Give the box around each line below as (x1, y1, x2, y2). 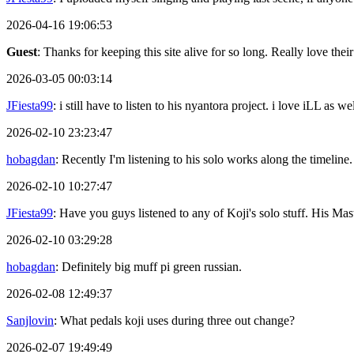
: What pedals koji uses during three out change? (54, 314, 295, 328)
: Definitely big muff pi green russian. (55, 260, 242, 274)
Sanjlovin (6, 314, 54, 328)
